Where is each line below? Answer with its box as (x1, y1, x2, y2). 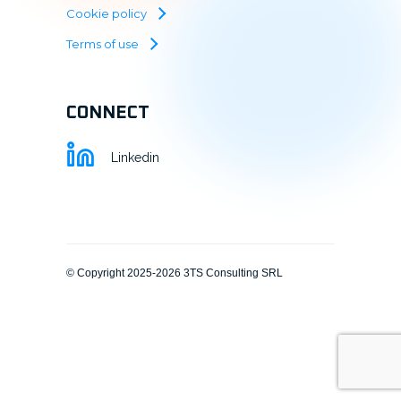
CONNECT (66, 103, 149, 122)
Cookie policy (66, 5, 147, 21)
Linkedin (111, 149, 159, 165)
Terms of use (66, 36, 139, 51)
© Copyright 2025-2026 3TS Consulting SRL (66, 266, 283, 279)
